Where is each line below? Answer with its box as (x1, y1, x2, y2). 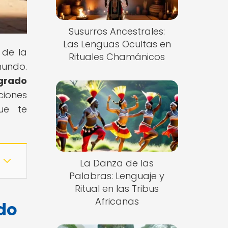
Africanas (95, 194, 139, 208)
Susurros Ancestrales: (69, 25, 165, 38)
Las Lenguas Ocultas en (63, 38, 171, 51)
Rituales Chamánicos (69, 50, 165, 64)
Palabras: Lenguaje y (69, 169, 165, 182)
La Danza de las (80, 156, 154, 169)
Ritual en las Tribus (75, 182, 159, 195)
